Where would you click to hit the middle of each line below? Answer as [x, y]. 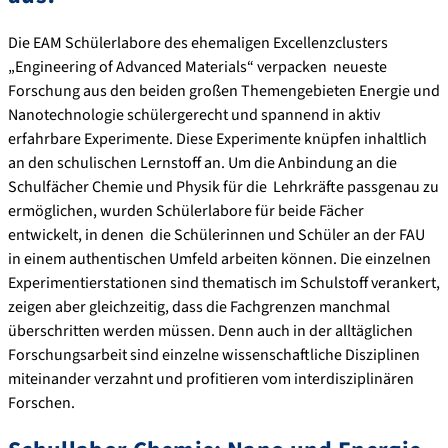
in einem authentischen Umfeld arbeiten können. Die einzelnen [219, 259]
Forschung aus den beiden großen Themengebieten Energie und [224, 91]
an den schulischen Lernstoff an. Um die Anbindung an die [202, 163]
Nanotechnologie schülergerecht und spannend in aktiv [194, 115]
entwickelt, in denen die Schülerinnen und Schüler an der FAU [216, 235]
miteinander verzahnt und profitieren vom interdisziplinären [211, 379]
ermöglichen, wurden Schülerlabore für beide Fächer [186, 211]
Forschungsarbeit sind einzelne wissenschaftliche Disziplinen [214, 355]
